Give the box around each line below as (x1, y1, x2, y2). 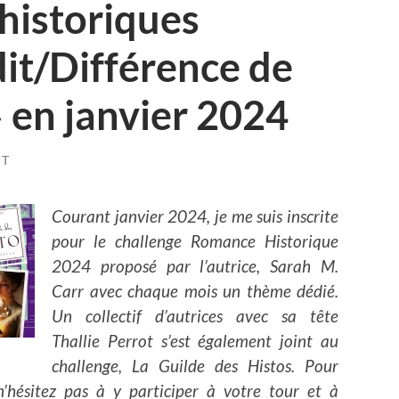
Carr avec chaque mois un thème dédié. (52, 280, 338, 301)
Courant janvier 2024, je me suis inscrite (52, 205, 338, 226)
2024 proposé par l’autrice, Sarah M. (52, 255, 338, 276)
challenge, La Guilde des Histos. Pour (52, 354, 338, 376)
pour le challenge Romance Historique (52, 230, 338, 251)
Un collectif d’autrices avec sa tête (52, 305, 338, 326)
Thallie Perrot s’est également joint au (52, 330, 338, 351)
